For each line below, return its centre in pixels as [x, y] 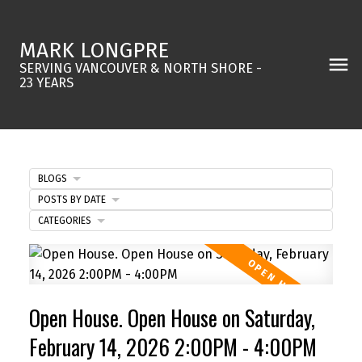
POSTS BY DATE [72, 199]
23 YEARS [46, 83]
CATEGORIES [64, 220]
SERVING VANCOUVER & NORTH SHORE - [141, 68]
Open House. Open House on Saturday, [172, 318]
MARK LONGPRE [94, 50]
